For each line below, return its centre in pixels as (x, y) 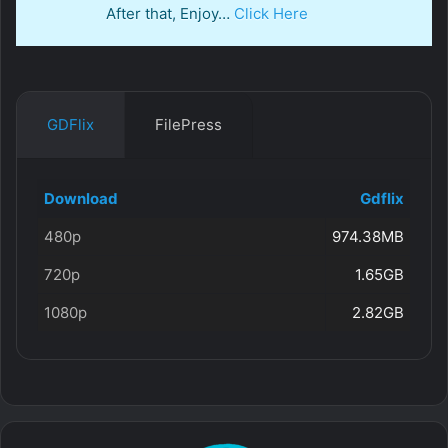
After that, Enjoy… (160, 13)
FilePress (188, 124)
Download (81, 198)
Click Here (271, 13)
